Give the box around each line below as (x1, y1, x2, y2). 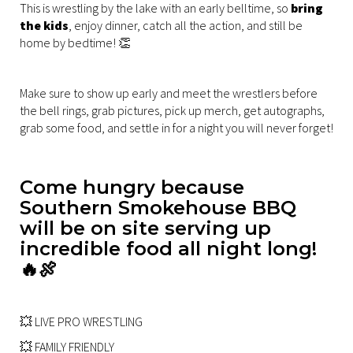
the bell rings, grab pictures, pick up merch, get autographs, (20, 102, 325, 118)
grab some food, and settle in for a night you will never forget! (20, 119, 333, 136)
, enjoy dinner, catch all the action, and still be (69, 17, 303, 33)
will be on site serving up (20, 216, 271, 240)
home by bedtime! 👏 (20, 34, 131, 50)
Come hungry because (20, 175, 244, 199)
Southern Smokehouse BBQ (20, 195, 296, 219)
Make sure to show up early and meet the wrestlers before (20, 84, 318, 101)
